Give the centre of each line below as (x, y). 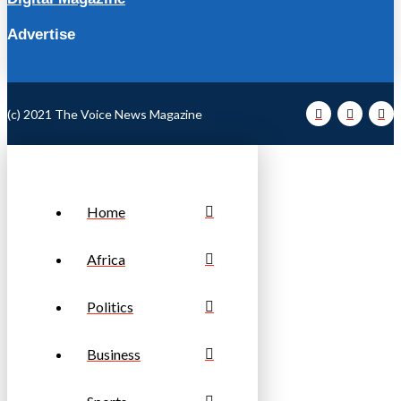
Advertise (41, 35)
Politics (110, 307)
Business (114, 354)
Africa (106, 260)
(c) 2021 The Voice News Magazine (105, 114)
